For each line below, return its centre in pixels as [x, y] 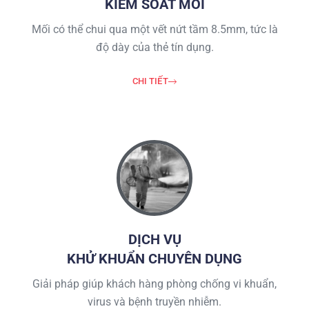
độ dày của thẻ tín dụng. [154, 47]
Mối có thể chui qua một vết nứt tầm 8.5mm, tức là [154, 29]
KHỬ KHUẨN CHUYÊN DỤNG [154, 259]
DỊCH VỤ [154, 240]
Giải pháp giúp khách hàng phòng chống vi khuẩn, [154, 284]
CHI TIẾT [150, 81]
